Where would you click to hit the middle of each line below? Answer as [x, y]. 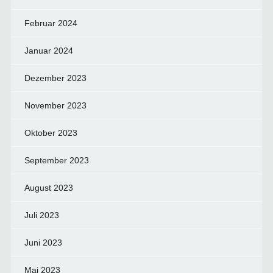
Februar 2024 [51, 23]
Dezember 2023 [55, 78]
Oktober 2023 [51, 133]
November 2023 [55, 105]
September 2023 [56, 160]
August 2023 [48, 188]
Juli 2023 [41, 215]
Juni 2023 [43, 243]
